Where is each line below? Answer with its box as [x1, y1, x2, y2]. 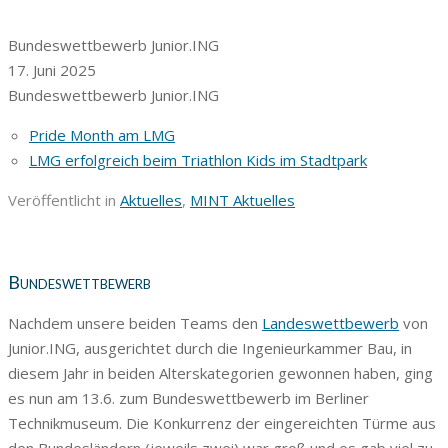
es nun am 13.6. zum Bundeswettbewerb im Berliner [8, 387, 369, 408]
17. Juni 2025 [8, 59, 96, 80]
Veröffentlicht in [8, 189, 120, 210]
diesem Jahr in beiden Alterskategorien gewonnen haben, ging [8, 362, 433, 383]
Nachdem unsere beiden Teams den [8, 312, 262, 333]
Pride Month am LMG [29, 124, 175, 145]
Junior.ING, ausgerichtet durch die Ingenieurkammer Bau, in [8, 337, 412, 358]
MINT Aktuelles [190, 189, 295, 210]
